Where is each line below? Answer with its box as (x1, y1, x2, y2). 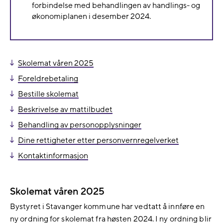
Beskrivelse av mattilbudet (18, 105, 112, 114)
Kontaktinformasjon (18, 151, 88, 160)
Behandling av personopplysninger (18, 120, 141, 129)
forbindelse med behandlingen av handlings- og (32, 1, 200, 10)
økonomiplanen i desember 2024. (32, 12, 151, 21)
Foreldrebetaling (18, 74, 78, 83)
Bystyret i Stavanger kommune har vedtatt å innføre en (10, 202, 205, 211)
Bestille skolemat (18, 90, 79, 99)
